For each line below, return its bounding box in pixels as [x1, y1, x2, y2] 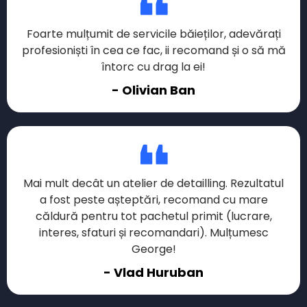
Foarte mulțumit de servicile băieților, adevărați [26, 25, 281, 42]
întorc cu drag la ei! [101, 58, 206, 75]
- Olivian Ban [112, 81, 195, 99]
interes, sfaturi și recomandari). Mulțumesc [38, 224, 269, 241]
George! [131, 241, 176, 257]
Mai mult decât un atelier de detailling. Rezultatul [23, 175, 284, 191]
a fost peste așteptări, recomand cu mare [39, 191, 268, 208]
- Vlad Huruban [103, 263, 204, 281]
